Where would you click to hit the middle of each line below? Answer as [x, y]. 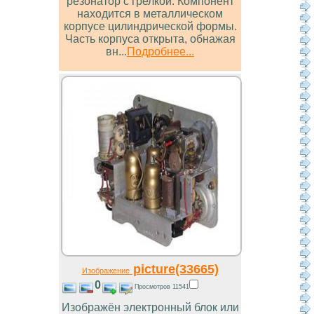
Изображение [105, 271]
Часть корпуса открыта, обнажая [150, 39]
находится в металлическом [150, 14]
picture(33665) [174, 269]
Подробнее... [161, 52]
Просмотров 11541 [162, 287]
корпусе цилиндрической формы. [150, 27]
